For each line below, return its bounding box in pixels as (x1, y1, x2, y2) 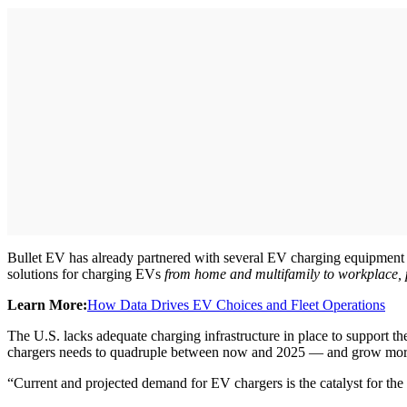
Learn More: (7, 296, 87, 313)
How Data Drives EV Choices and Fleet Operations (87, 296, 385, 313)
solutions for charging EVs (7, 265, 161, 282)
